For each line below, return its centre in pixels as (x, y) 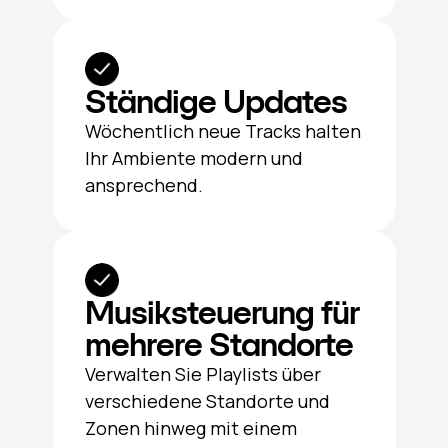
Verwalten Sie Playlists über (202, 373)
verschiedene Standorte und (207, 400)
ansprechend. (143, 184)
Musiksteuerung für (221, 312)
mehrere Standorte (218, 344)
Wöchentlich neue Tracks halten (222, 130)
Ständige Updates (215, 101)
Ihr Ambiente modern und (193, 157)
